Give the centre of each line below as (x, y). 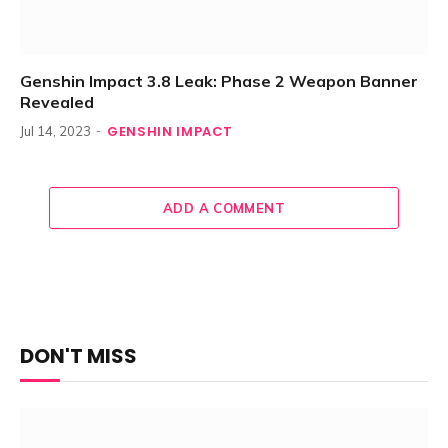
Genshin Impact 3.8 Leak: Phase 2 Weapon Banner (219, 80)
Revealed (57, 101)
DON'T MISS (78, 355)
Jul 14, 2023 (55, 130)
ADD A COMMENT (224, 207)
